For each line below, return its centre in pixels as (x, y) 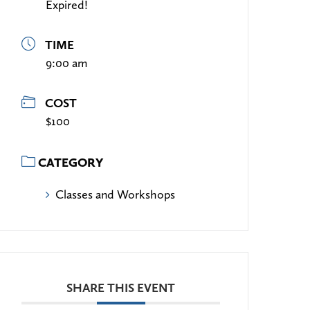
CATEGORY (71, 163)
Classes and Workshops (116, 194)
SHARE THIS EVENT (121, 288)
